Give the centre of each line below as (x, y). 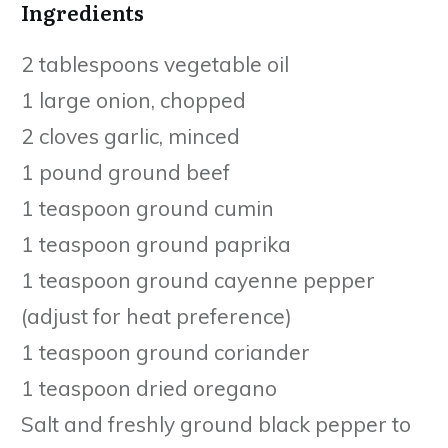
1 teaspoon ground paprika (156, 243)
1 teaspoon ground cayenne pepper (198, 279)
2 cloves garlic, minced (130, 135)
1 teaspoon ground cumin (147, 207)
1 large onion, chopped (133, 99)
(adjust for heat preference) (156, 315)
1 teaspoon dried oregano (149, 387)
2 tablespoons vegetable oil (155, 63)
